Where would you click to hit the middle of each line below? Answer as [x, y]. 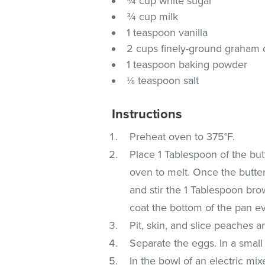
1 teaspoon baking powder [187, 64]
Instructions [147, 114]
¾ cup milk [153, 16]
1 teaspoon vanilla [167, 32]
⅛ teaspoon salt [163, 80]
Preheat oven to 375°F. [182, 136]
